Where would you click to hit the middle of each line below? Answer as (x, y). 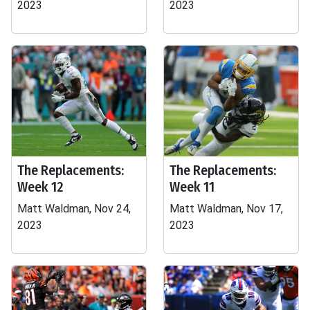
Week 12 (40, 187)
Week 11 (192, 187)
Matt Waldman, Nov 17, (226, 209)
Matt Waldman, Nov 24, (74, 209)
